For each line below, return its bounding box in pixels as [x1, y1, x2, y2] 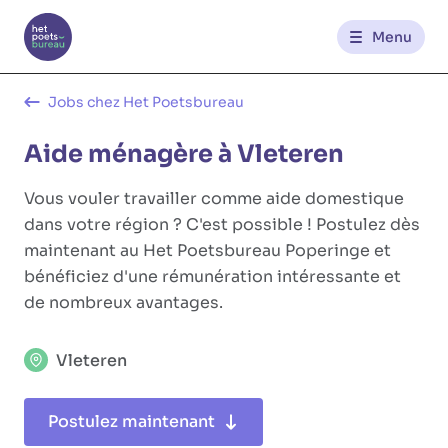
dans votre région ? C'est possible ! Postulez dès [24, 214, 420, 235]
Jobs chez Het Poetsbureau [48, 93, 244, 111]
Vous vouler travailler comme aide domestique [24, 188, 404, 209]
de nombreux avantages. [24, 292, 223, 313]
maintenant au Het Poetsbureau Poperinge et [24, 240, 391, 261]
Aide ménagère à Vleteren [24, 139, 344, 169]
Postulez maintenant [48, 411, 215, 432]
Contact [24, 90, 82, 108]
